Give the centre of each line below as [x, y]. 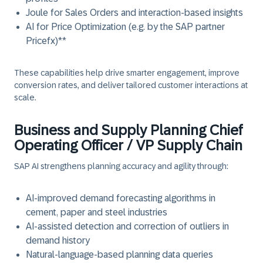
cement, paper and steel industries [97, 212]
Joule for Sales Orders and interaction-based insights [134, 13]
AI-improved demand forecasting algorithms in [121, 198]
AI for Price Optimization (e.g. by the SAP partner [125, 27]
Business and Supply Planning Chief [129, 130]
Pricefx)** [46, 41]
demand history [58, 240]
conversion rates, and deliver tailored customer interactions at [131, 85]
